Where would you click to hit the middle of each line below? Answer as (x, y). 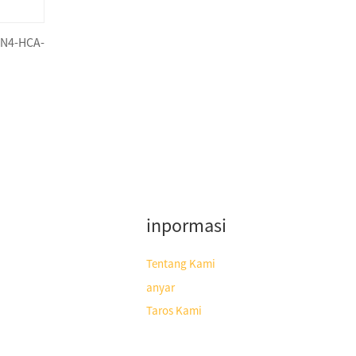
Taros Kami (174, 311)
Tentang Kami (181, 264)
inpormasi (186, 226)
